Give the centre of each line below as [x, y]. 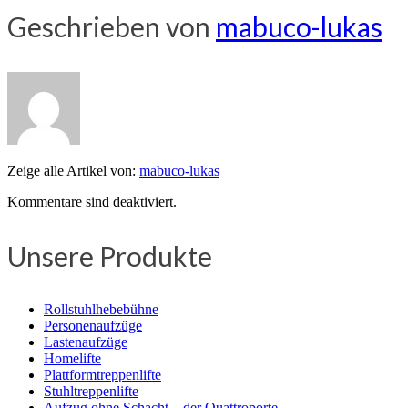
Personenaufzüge [93, 325]
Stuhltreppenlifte [91, 391]
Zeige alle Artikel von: [73, 170]
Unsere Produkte [110, 255]
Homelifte [72, 358]
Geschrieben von [112, 26]
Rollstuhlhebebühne [101, 309]
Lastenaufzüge [86, 342]
